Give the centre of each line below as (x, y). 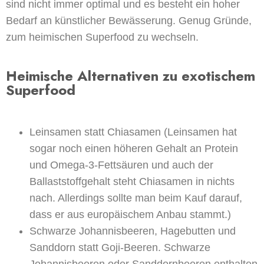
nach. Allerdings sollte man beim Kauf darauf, (136, 198)
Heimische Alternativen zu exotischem (131, 75)
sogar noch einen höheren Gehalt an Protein (134, 148)
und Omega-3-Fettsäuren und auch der (121, 165)
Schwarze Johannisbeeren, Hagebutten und (133, 231)
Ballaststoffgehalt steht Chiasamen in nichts (132, 181)
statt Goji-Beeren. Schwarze (143, 247)
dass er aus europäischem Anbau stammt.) (132, 214)
